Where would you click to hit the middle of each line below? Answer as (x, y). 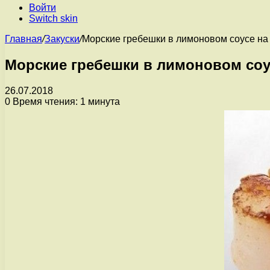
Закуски (62, 39)
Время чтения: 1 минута (65, 101)
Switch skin (53, 18)
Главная (24, 39)
